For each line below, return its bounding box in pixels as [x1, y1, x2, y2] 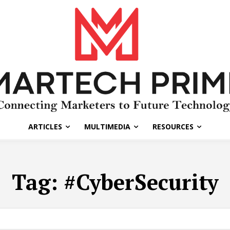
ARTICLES [28, 122, 63, 132]
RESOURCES [152, 122, 194, 132]
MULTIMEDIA [84, 122, 131, 132]
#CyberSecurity [64, 167, 218, 197]
